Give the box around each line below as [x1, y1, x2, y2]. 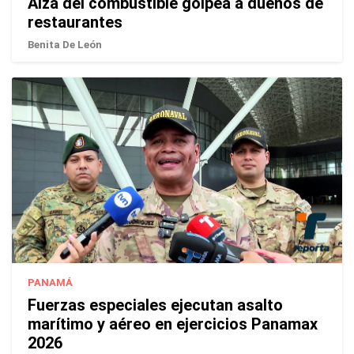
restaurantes [28, 13, 122, 32]
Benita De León [28, 39, 102, 51]
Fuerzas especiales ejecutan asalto [28, 296, 283, 315]
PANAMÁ [28, 277, 73, 289]
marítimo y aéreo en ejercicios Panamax [28, 314, 318, 334]
